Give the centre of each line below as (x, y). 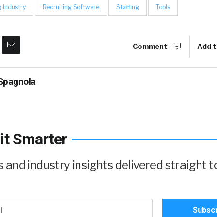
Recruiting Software (71, 7)
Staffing (128, 7)
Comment (151, 46)
